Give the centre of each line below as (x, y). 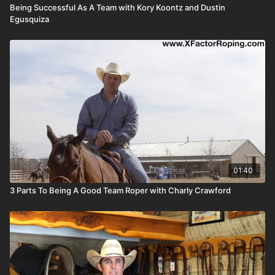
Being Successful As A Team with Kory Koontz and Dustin (118, 7)
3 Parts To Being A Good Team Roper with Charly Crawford (120, 190)
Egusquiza (29, 19)
